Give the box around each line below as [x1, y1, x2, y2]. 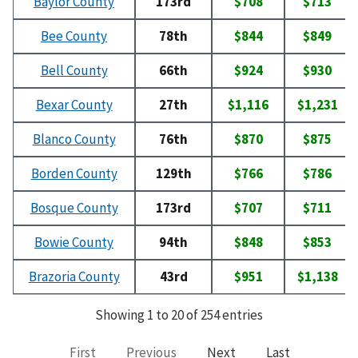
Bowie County [34, 233, 113, 252]
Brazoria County [28, 268, 120, 286]
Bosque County [30, 199, 118, 217]
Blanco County [32, 130, 116, 149]
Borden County [30, 165, 117, 183]
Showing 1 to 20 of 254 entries [95, 306, 263, 324]
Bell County [40, 62, 108, 80]
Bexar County [35, 96, 113, 114]
